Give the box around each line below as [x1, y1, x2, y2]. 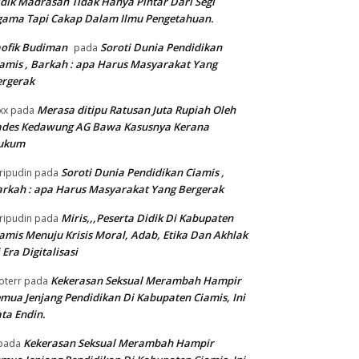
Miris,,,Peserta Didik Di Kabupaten [61, 211, 233, 226]
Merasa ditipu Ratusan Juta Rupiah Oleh [37, 103, 236, 118]
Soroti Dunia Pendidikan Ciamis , [61, 165, 224, 180]
